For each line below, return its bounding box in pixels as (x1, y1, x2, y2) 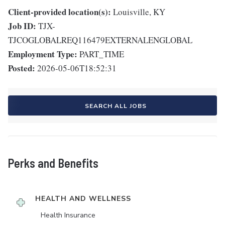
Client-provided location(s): (8, 6, 111, 19)
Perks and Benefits (8, 156, 98, 171)
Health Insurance (41, 210, 95, 220)
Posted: (8, 62, 35, 75)
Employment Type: (8, 48, 77, 61)
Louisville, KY (113, 6, 165, 18)
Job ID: (8, 20, 36, 33)
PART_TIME (79, 48, 124, 60)
